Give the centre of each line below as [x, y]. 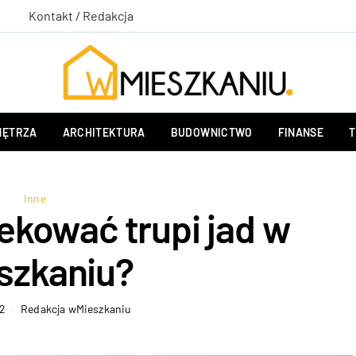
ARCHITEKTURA [104, 132]
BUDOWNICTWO [211, 132]
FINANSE [301, 132]
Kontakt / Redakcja [81, 15]
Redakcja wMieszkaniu [76, 309]
